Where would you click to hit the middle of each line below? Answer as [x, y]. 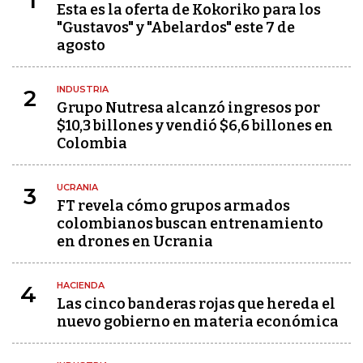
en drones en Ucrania [135, 241]
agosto [81, 45]
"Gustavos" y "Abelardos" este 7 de [176, 28]
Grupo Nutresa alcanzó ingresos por [188, 108]
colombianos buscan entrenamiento [190, 224]
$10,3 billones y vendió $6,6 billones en [195, 126]
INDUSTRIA [83, 89]
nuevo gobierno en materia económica [198, 322]
